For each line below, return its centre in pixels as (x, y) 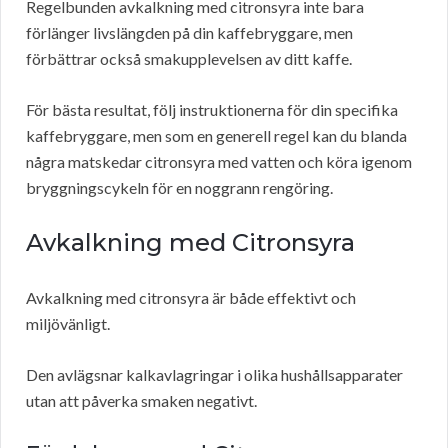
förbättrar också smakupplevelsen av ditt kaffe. (189, 59)
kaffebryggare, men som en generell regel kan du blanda (216, 136)
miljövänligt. (68, 324)
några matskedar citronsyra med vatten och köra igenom (219, 162)
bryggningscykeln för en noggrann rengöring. (179, 188)
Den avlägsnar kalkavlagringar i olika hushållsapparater (214, 375)
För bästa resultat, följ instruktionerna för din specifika (212, 110)
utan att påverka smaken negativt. (141, 401)
